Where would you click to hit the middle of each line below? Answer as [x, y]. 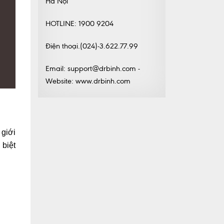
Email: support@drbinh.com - [93, 68]
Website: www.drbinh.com [88, 81]
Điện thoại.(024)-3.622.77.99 [92, 46]
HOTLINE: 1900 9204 [79, 23]
